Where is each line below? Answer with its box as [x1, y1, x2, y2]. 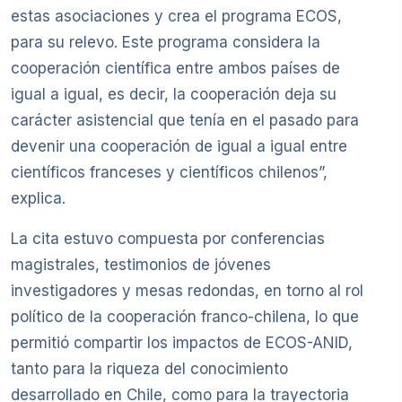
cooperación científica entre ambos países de [11, 59, 340, 78]
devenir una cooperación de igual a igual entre [11, 137, 347, 156]
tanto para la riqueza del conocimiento [11, 360, 288, 379]
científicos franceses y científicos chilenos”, [11, 163, 328, 182]
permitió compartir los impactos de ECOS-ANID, [11, 334, 353, 353]
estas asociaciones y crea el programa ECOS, [11, 7, 342, 26]
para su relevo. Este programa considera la [11, 33, 320, 52]
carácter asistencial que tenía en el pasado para [11, 111, 359, 130]
